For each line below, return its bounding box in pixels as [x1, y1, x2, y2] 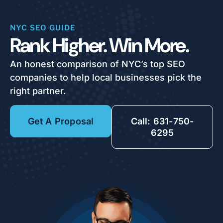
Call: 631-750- [130, 116, 194, 126]
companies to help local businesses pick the [10, 72, 202, 83]
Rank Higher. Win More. [10, 32, 188, 58]
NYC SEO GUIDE [10, 23, 76, 32]
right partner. [10, 86, 66, 96]
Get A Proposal [27, 116, 94, 126]
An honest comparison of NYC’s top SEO [10, 59, 185, 69]
